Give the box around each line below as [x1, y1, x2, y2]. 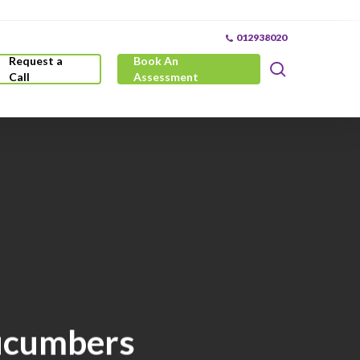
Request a [9, 54, 63, 67]
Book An [133, 54, 178, 67]
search [285, 58, 333, 78]
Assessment [133, 70, 198, 84]
